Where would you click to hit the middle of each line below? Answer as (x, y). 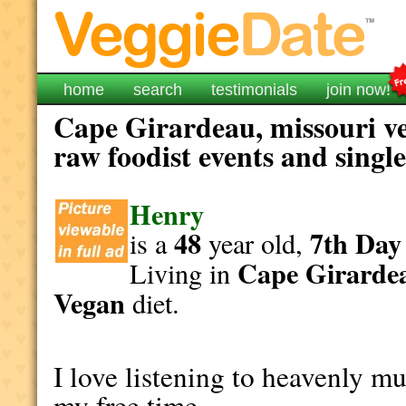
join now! (359, 90)
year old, (256, 243)
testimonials (255, 90)
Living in (184, 273)
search (158, 90)
